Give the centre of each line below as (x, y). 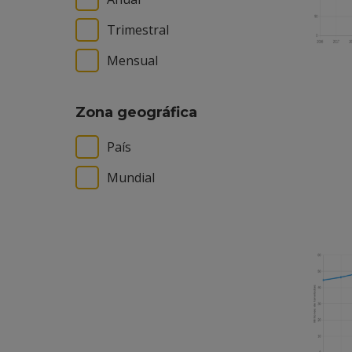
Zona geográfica (136, 112)
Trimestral (138, 30)
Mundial (131, 178)
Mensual (132, 60)
